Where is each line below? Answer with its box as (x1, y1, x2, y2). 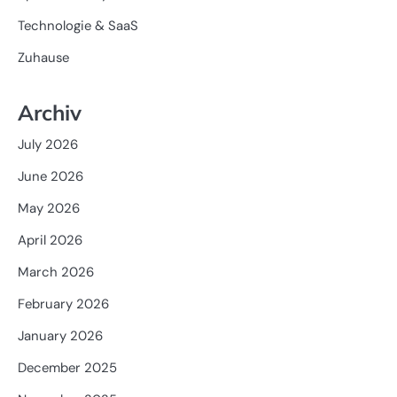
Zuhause (18, 49, 69, 67)
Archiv (18, 99, 82, 126)
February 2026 (18, 295, 109, 313)
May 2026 (18, 199, 80, 217)
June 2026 (18, 167, 83, 185)
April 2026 (18, 231, 82, 249)
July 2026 (18, 136, 78, 153)
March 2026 (18, 263, 94, 281)
